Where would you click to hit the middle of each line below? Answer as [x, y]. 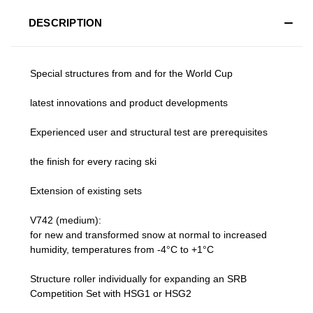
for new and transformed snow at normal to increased [148, 234]
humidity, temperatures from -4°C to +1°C [122, 249]
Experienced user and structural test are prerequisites [149, 132]
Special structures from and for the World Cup [131, 73]
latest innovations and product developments [129, 102]
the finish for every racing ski [93, 161]
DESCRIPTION [65, 22]
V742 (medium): [66, 220]
